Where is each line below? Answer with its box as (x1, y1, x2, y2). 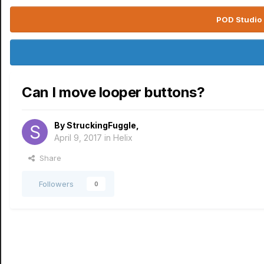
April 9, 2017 (54, 133, 102, 143)
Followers (39, 179, 74, 189)
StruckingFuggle (67, 120, 136, 130)
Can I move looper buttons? (22, 84, 205, 101)
